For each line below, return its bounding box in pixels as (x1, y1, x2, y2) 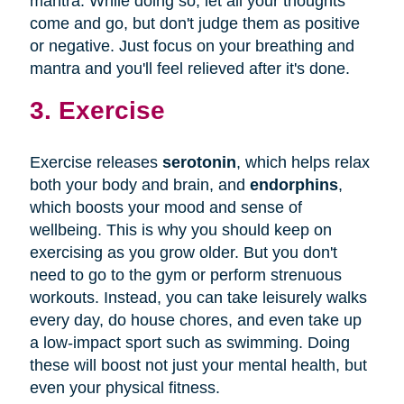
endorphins (249, 175, 338, 194)
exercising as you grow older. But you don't (29, 243, 337, 262)
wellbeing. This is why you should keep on (29, 220, 332, 239)
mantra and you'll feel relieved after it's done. (29, 59, 350, 78)
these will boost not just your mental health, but (29, 355, 367, 374)
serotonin (161, 152, 236, 171)
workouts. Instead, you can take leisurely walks (29, 288, 367, 307)
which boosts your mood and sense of (29, 197, 302, 216)
